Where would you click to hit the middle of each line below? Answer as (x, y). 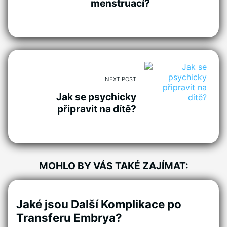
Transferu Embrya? (69, 218)
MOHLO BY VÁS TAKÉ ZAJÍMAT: (113, 165)
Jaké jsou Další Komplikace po (99, 204)
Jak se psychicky (97, 97)
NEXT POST (121, 79)
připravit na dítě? (97, 109)
